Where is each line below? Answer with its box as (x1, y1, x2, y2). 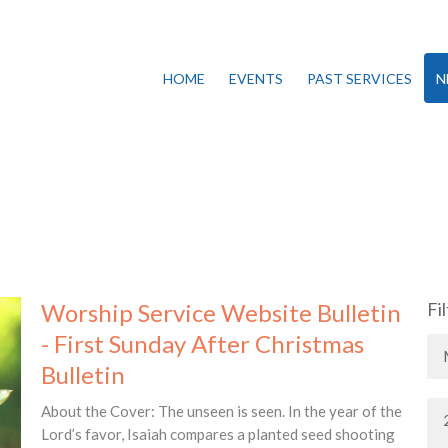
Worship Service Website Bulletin (40, 298, 401, 327)
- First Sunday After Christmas (40, 329, 364, 358)
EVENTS (229, 69, 283, 87)
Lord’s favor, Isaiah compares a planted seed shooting (40, 425, 395, 443)
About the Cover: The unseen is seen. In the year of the (40, 402, 402, 420)
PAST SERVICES (307, 69, 412, 87)
